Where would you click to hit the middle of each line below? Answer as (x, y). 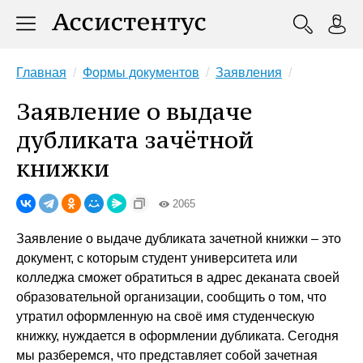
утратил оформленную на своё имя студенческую (165, 316)
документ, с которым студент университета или (157, 258)
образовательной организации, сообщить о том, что (171, 297)
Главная (41, 73)
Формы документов (141, 73)
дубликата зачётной (135, 140)
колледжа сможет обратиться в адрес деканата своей (178, 278)
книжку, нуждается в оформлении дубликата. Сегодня (177, 336)
